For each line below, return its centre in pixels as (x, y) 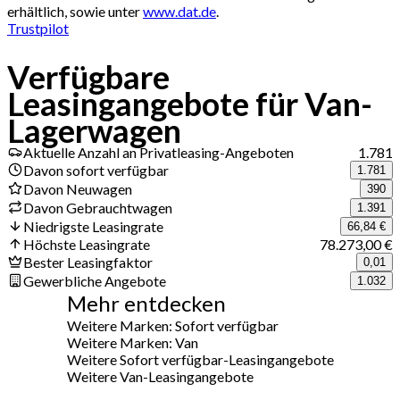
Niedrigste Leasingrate (93, 226)
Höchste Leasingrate (87, 244)
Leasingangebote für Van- (190, 103)
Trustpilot (38, 28)
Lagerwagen (94, 130)
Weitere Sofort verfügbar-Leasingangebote (200, 359)
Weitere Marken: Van (132, 342)
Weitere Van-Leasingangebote (160, 376)
